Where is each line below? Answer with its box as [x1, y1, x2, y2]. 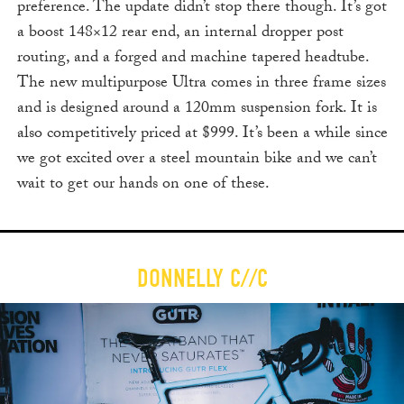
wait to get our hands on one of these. [16, 170, 270, 199]
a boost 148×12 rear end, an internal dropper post [16, 19, 344, 48]
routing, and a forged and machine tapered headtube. [16, 44, 369, 73]
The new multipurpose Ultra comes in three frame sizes [16, 69, 386, 98]
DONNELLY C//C [136, 263, 268, 293]
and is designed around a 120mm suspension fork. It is [16, 95, 377, 124]
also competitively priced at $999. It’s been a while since [16, 120, 388, 149]
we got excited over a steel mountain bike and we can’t [16, 145, 377, 174]
